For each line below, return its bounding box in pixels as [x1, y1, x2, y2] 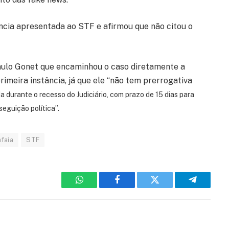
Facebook [116, 182, 152, 192]
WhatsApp [78, 182, 118, 192]
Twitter [154, 182, 181, 192]
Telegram [192, 182, 227, 192]
